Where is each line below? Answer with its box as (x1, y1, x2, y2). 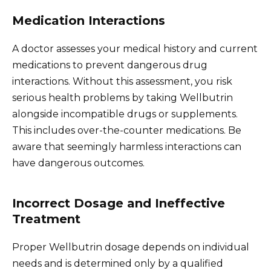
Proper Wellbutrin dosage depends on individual (12, 241, 249, 253)
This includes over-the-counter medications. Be (12, 125, 241, 137)
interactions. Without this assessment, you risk (12, 76, 232, 88)
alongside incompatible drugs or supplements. (12, 108, 238, 120)
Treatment (12, 212, 80, 227)
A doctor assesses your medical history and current (12, 43, 258, 55)
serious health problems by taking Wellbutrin (12, 92, 233, 104)
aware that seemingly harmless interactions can (12, 141, 241, 153)
